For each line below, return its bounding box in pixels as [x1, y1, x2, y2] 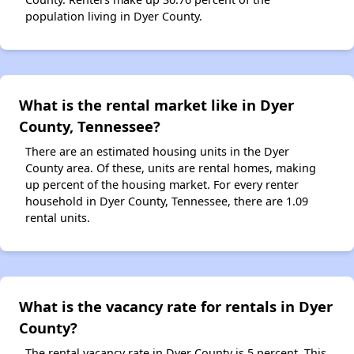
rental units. [25, 209, 90, 225]
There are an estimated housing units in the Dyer [25, 143, 289, 159]
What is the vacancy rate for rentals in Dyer [19, 296, 333, 316]
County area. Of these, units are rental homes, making [25, 160, 316, 175]
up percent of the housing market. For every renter [25, 176, 299, 192]
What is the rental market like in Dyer [19, 94, 294, 115]
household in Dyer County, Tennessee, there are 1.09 [25, 193, 308, 209]
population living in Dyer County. [25, 8, 202, 24]
